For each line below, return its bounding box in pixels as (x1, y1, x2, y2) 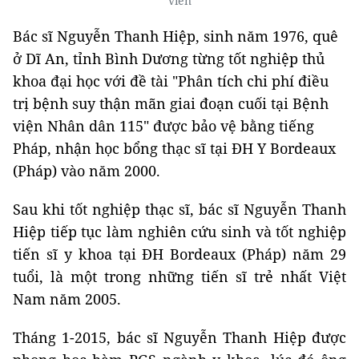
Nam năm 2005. (13, 289, 121, 309)
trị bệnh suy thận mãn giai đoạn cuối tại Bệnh (13, 94, 329, 114)
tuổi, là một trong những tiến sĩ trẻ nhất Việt (13, 267, 346, 287)
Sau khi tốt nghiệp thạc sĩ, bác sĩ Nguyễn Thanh (13, 200, 346, 220)
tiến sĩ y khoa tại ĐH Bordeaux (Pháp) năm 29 (13, 244, 346, 264)
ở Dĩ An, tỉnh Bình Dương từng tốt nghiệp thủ (13, 49, 325, 69)
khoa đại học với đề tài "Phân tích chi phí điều (13, 71, 329, 91)
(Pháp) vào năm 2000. (13, 161, 160, 181)
